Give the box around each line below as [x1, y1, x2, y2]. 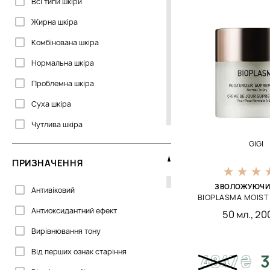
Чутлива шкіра [31, 119, 83, 130]
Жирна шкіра [31, 17, 78, 27]
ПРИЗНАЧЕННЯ [12, 157, 83, 169]
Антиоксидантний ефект [31, 206, 117, 216]
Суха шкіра [31, 99, 71, 109]
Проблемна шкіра [31, 78, 94, 89]
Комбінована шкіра [31, 37, 99, 48]
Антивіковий [31, 185, 75, 195]
